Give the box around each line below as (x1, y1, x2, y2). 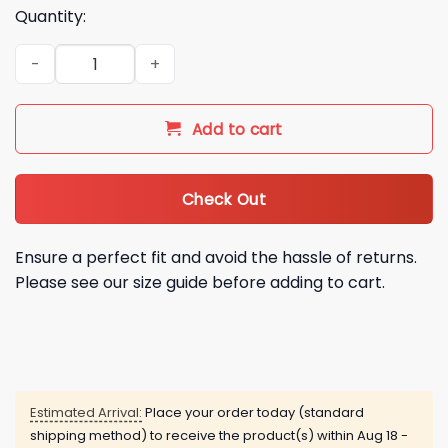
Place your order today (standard (142, 402, 364, 422)
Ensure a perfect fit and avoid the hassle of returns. (15, 245, 417, 269)
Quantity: (15, 5, 86, 29)
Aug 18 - (357, 425, 408, 445)
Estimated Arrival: (30, 402, 142, 422)
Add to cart (191, 119, 283, 141)
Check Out (181, 188, 267, 210)
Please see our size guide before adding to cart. (15, 270, 385, 294)
